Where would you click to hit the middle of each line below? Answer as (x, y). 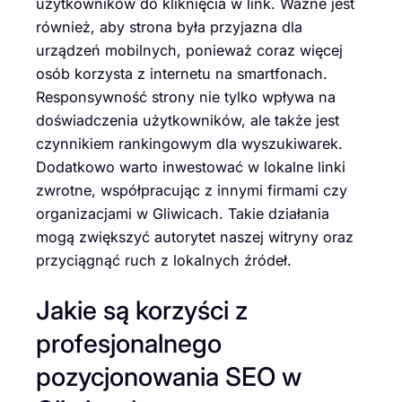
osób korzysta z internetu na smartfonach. (182, 74)
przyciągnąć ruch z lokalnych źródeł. (164, 260)
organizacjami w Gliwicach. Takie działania (183, 214)
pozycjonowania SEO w (169, 376)
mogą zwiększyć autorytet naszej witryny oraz (195, 237)
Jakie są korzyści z (142, 310)
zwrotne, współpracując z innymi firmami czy (192, 190)
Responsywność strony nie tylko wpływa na (186, 97)
